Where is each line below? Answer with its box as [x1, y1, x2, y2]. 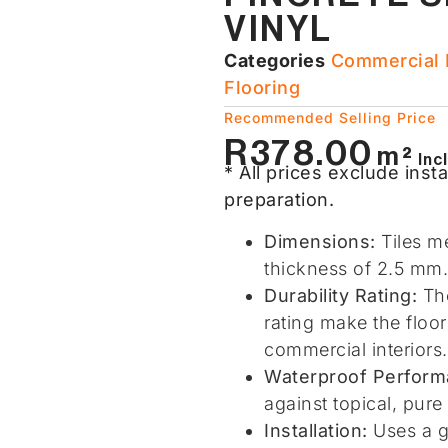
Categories [224, 50, 325, 71]
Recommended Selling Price [224, 109, 436, 126]
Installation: [264, 419, 368, 441]
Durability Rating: [264, 284, 417, 306]
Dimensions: [264, 230, 376, 252]
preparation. [224, 189, 334, 211]
